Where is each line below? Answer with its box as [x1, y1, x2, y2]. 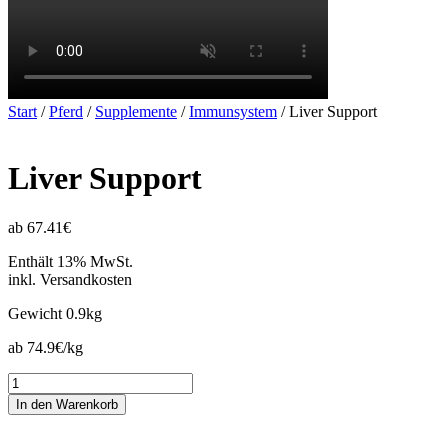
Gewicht [8, 304, 66, 322]
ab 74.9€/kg [8, 338, 83, 356]
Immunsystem [189, 102, 277, 120]
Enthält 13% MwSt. [8, 252, 133, 270]
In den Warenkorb [16, 396, 118, 412]
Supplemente [95, 102, 177, 120]
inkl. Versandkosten [8, 270, 132, 288]
